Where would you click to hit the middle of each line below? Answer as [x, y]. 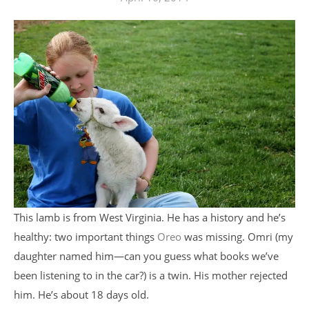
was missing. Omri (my [237, 236]
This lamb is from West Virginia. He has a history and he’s [150, 217]
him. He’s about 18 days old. [81, 294]
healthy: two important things [86, 236]
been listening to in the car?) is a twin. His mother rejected [151, 275]
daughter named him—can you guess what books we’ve [146, 256]
